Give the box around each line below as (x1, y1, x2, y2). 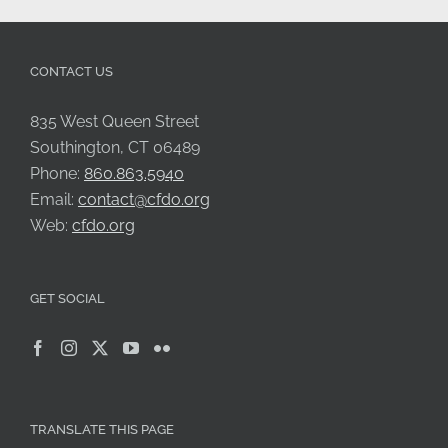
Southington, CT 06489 (30, 137, 200, 157)
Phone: (30, 163, 84, 183)
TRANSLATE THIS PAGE (30, 421, 174, 437)
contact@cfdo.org (78, 189, 210, 209)
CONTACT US (30, 63, 113, 79)
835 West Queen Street (30, 111, 199, 131)
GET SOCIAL (30, 290, 105, 306)
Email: (30, 189, 78, 209)
